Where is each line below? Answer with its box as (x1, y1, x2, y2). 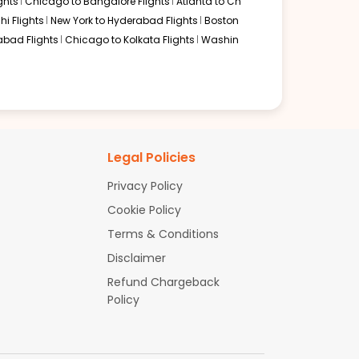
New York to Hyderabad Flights (50, 13, 198, 27)
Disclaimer (107, 249, 166, 266)
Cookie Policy (107, 201, 181, 218)
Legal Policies (107, 147, 196, 167)
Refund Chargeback (107, 273, 220, 290)
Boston (204, 13, 239, 27)
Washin (201, 32, 239, 46)
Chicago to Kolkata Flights (65, 32, 195, 46)
